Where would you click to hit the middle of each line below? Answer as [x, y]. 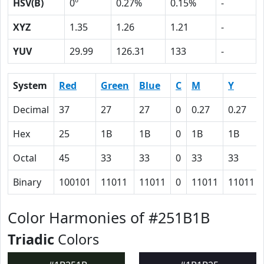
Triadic [31, 239]
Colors [77, 239]
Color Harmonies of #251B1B [109, 217]
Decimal [31, 110]
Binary [27, 182]
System [30, 85]
